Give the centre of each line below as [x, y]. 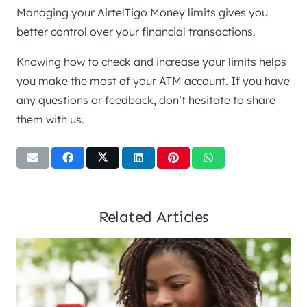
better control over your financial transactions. [136, 32]
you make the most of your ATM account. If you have [153, 81]
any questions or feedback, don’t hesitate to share [146, 100]
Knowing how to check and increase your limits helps [151, 62]
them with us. [50, 120]
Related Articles [153, 217]
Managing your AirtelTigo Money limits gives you [142, 13]
